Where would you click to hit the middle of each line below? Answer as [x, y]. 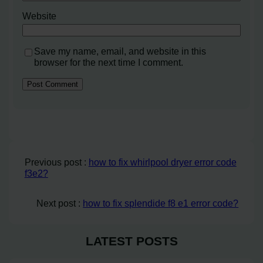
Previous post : [56, 162]
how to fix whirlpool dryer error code [162, 162]
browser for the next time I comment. [109, 63]
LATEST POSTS [131, 241]
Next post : [60, 203]
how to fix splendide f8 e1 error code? [161, 203]
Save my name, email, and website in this [120, 51]
